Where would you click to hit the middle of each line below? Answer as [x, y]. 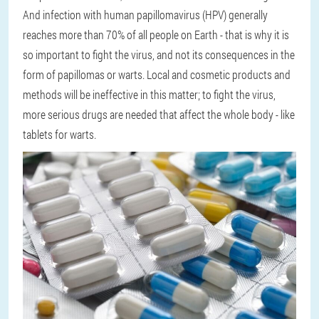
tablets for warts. [59, 134]
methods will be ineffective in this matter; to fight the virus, [149, 94]
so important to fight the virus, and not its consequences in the [159, 54]
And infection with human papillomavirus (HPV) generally [145, 15]
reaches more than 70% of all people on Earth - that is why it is [156, 35]
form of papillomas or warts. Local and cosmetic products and [157, 74]
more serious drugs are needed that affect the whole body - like [159, 114]
